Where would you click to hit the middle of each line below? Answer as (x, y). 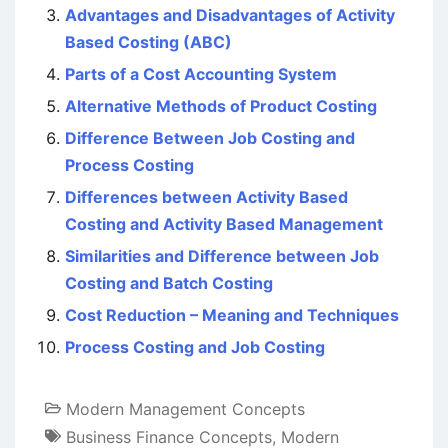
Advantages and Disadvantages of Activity (230, 15)
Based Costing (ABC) (148, 42)
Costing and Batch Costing (169, 283)
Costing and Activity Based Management (224, 224)
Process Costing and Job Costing (195, 347)
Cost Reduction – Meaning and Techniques (232, 315)
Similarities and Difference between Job (222, 256)
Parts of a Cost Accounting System (201, 74)
